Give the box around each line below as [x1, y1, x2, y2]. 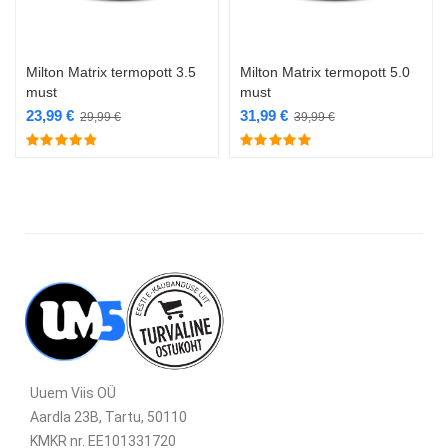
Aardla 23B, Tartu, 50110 [30, 409, 187, 426]
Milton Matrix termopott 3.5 [26, 64, 196, 81]
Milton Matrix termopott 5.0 [240, 64, 410, 81]
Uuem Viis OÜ [30, 385, 116, 402]
